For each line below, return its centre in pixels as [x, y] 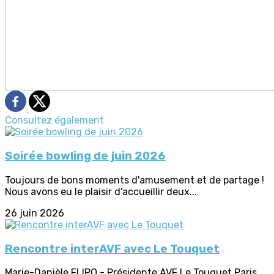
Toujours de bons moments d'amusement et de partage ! [135, 180]
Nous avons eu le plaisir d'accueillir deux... [101, 191]
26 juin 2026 [35, 213]
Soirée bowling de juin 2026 [85, 156]
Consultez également [54, 120]
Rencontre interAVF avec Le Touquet [112, 249]
